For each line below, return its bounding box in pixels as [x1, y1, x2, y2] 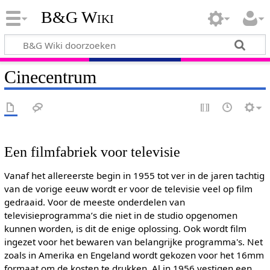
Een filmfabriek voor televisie [4, 143, 180, 160]
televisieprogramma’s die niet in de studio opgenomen [4, 209, 237, 222]
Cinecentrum [4, 66, 96, 87]
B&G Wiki [40, 8, 114, 27]
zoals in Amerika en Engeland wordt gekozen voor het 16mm [4, 249, 264, 262]
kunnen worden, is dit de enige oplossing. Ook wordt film [4, 222, 246, 235]
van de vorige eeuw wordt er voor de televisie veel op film [4, 183, 253, 195]
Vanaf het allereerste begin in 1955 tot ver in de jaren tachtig [4, 169, 265, 182]
